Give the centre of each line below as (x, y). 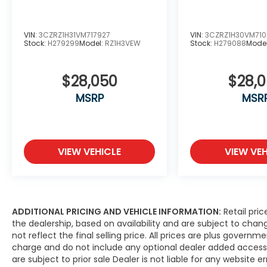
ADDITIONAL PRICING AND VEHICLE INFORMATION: (117, 211)
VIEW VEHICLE (90, 151)
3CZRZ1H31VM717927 (74, 35)
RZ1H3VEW (123, 43)
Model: (92, 43)
